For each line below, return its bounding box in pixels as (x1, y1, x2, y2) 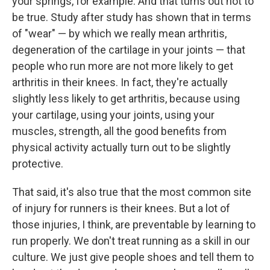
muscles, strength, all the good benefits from (12, 124, 227, 137)
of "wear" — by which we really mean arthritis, (12, 27, 227, 40)
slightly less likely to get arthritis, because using (12, 92, 240, 105)
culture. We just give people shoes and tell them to (12, 250, 254, 263)
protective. (12, 157, 63, 170)
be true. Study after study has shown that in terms (12, 10, 251, 24)
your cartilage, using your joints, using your (12, 108, 215, 121)
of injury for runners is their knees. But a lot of (12, 201, 230, 215)
